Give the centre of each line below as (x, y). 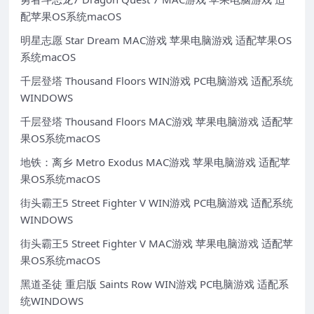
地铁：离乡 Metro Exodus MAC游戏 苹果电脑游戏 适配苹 (155, 162)
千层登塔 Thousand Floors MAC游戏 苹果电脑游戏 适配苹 (157, 122)
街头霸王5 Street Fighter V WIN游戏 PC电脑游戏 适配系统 (157, 203)
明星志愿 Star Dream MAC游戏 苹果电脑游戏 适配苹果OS (156, 40)
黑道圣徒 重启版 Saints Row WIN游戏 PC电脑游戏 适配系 (155, 284)
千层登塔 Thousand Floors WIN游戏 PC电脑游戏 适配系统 (157, 81)
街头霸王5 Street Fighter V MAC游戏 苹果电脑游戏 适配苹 (157, 244)
